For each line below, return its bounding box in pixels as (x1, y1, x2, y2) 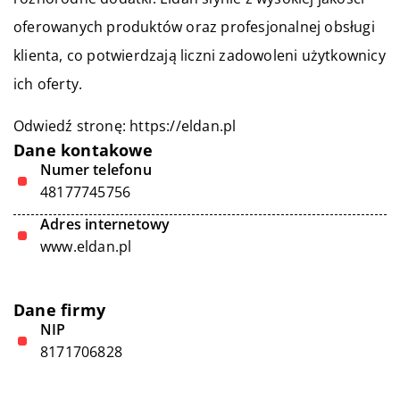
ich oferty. (13, 74, 83, 94)
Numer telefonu (40, 160, 152, 179)
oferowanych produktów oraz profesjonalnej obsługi (13, 17, 375, 37)
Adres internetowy (40, 214, 171, 234)
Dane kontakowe (13, 139, 153, 161)
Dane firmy (13, 299, 105, 321)
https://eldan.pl (129, 116, 237, 136)
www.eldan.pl (40, 237, 132, 256)
